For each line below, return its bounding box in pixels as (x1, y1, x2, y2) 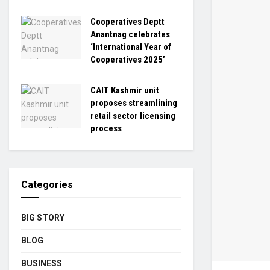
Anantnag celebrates (90, 29, 170, 40)
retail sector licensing (90, 110, 175, 121)
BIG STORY (21, 213, 64, 222)
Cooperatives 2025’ (90, 54, 165, 65)
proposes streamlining (90, 98, 177, 108)
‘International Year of (90, 42, 171, 52)
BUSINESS (21, 259, 62, 268)
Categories (21, 179, 73, 190)
